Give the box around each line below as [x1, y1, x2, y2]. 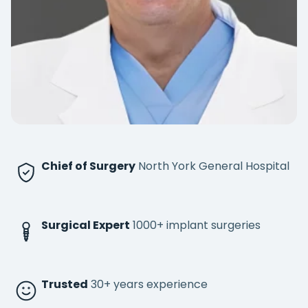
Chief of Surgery [41, 158, 135, 174]
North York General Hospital [138, 158, 289, 174]
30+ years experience [91, 276, 208, 292]
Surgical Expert [41, 217, 130, 233]
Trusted [41, 276, 88, 292]
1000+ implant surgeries [133, 217, 261, 233]
